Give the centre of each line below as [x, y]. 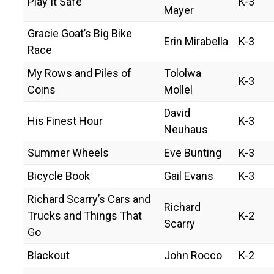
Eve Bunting [193, 152]
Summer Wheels [68, 152]
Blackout [49, 255]
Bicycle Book [59, 176]
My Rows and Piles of [80, 73]
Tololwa [183, 73]
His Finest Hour [65, 120]
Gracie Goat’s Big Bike [80, 33]
